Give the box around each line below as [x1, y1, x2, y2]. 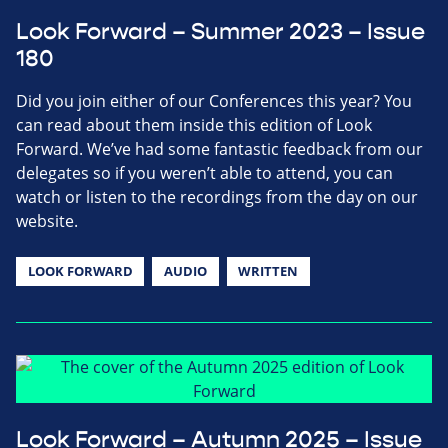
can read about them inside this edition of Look [16, 113, 372, 136]
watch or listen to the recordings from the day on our [16, 185, 418, 208]
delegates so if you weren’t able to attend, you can [16, 161, 393, 184]
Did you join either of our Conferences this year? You [16, 89, 412, 112]
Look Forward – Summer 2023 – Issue [16, 17, 425, 46]
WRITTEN [238, 261, 299, 280]
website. [16, 209, 78, 232]
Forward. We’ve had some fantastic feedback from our [16, 137, 423, 160]
